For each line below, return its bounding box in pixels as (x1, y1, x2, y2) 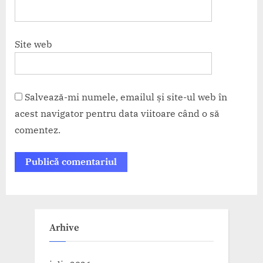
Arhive (49, 222, 79, 235)
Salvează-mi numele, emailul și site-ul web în (25, 91, 227, 103)
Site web (15, 38, 52, 50)
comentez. (15, 124, 60, 136)
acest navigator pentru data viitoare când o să (15, 107, 220, 120)
